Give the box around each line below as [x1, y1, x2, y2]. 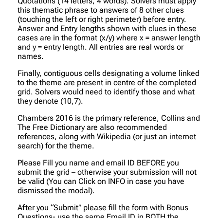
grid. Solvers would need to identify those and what [18, 87, 195, 96]
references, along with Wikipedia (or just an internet [18, 131, 196, 141]
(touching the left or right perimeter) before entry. [18, 14, 186, 24]
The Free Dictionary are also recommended [18, 122, 167, 132]
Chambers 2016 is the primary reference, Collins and [18, 113, 200, 123]
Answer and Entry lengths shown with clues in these [18, 23, 197, 33]
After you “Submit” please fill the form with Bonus [18, 202, 188, 212]
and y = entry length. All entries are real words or [18, 42, 183, 52]
